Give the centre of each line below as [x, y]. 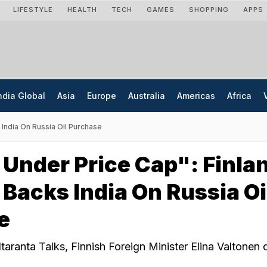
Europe [102, 96]
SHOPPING [209, 10]
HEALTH [82, 10]
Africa [239, 96]
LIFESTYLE [33, 10]
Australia [147, 96]
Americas [196, 96]
